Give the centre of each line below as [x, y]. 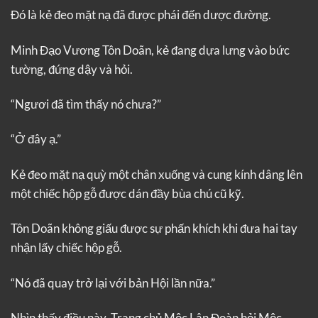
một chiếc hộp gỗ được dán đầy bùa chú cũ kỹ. [127, 193]
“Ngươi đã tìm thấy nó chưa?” [86, 104]
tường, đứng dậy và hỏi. [72, 69]
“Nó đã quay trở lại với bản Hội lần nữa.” [113, 283]
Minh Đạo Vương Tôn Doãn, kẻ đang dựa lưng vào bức [150, 50]
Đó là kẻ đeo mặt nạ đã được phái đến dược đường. [141, 15]
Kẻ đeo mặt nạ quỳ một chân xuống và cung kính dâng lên [157, 174]
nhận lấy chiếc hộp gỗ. [66, 248]
